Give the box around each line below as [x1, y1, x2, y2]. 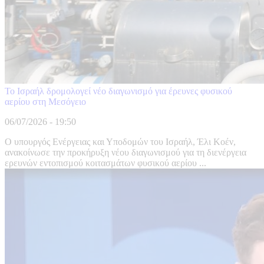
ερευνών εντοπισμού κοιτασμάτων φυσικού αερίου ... [5, 158, 206, 169]
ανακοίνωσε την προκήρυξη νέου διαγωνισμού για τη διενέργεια [5, 147, 246, 158]
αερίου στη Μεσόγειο [5, 97, 86, 107]
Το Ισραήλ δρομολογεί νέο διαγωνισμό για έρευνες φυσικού [5, 86, 232, 97]
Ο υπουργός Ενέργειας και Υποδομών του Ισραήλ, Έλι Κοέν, [5, 137, 236, 147]
